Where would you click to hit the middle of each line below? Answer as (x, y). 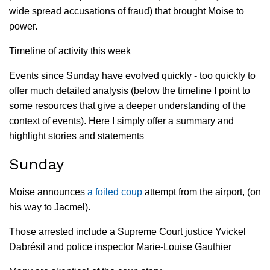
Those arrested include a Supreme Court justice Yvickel (127, 231)
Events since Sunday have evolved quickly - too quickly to (132, 75)
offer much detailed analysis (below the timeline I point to (130, 90)
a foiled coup (115, 192)
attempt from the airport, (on (202, 192)
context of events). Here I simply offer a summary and (121, 121)
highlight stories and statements (77, 136)
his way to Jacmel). (51, 207)
